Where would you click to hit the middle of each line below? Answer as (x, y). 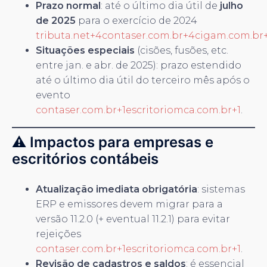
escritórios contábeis (85, 159)
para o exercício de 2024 (136, 20)
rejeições (58, 234)
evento (53, 95)
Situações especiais (85, 50)
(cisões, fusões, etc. (181, 50)
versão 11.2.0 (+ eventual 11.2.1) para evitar (133, 219)
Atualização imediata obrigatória (117, 189)
